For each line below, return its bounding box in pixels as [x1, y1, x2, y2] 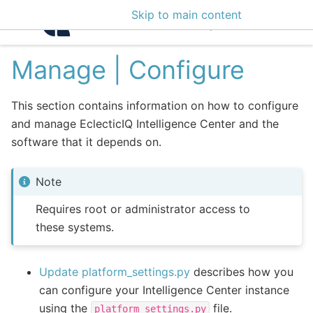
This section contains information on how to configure [11, 98, 298, 112]
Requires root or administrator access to [36, 201, 251, 216]
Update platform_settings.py [39, 264, 190, 279]
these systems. [36, 219, 115, 234]
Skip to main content [131, 8, 242, 22]
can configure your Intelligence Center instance [39, 282, 289, 297]
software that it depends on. [11, 134, 161, 149]
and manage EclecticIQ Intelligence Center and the [11, 116, 279, 131]
